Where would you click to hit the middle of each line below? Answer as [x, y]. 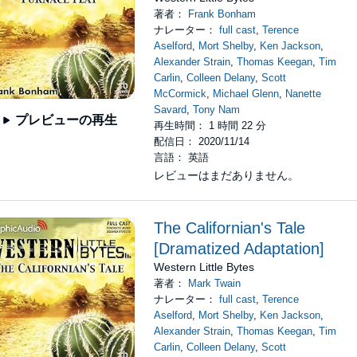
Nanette [304, 94]
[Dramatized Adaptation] [239, 249]
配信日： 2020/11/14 [202, 141]
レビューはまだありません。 [227, 175]
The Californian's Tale [230, 228]
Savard [171, 110]
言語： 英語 [182, 157]
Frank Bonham [222, 14]
